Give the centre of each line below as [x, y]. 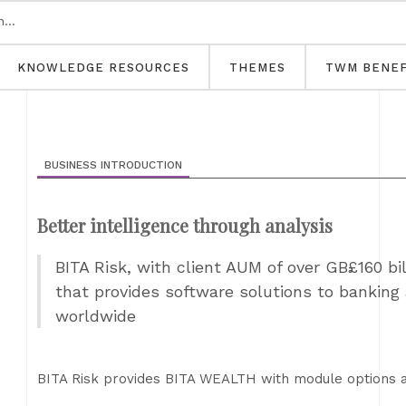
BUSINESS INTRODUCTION [113, 165]
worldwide [96, 316]
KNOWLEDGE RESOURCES [103, 68]
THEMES [257, 68]
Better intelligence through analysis [185, 225]
